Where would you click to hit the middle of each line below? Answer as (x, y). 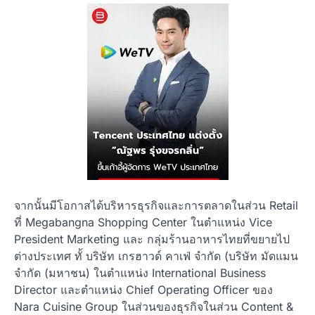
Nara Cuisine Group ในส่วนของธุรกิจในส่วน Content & (154, 306)
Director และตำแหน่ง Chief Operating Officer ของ (143, 289)
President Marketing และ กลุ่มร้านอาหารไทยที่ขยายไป (152, 239)
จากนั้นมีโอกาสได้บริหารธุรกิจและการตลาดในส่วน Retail (156, 205)
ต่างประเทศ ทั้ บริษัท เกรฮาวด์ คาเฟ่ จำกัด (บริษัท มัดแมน (156, 256)
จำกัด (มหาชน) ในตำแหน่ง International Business (140, 272)
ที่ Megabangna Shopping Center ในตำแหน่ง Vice (143, 222)
